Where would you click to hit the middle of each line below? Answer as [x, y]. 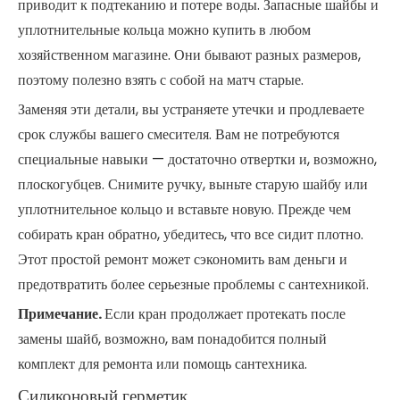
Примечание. [61, 314]
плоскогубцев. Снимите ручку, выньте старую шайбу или [193, 184]
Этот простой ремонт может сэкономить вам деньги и [183, 259]
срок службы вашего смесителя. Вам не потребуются [179, 134]
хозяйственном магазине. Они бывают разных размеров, [189, 55]
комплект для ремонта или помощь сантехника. [162, 364]
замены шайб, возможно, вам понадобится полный [172, 339]
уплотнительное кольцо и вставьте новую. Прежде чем [184, 209]
